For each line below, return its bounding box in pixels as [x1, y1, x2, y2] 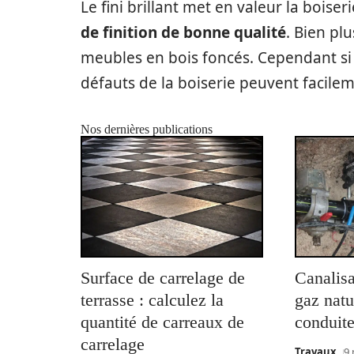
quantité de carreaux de [81, 312, 244, 333]
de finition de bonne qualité [81, 21, 286, 43]
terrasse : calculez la [81, 290, 224, 311]
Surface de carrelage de [81, 268, 245, 288]
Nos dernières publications [81, 122, 213, 136]
